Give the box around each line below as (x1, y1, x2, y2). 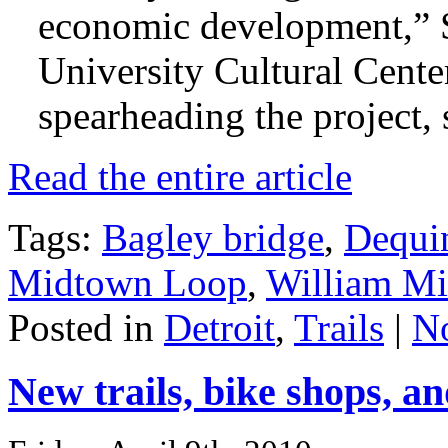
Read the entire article (8, 154, 352, 198)
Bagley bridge (102, 215, 324, 259)
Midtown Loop (8, 260, 247, 304)
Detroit (164, 305, 275, 349)
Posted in (8, 305, 164, 349)
